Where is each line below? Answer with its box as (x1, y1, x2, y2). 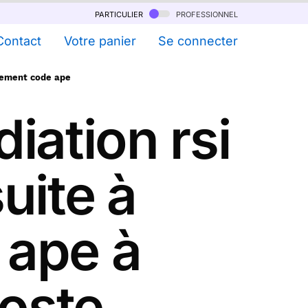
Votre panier (63, 34, 136, 48)
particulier (95, 7, 146, 20)
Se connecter (158, 34, 238, 48)
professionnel (173, 7, 238, 20)
